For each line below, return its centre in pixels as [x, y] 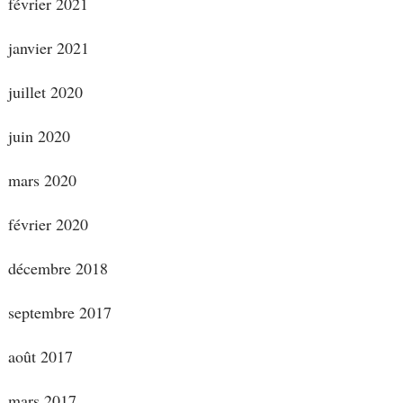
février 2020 [48, 224]
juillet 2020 [45, 91]
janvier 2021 [48, 47]
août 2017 [40, 356]
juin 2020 [39, 135]
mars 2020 [42, 179]
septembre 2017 [59, 312]
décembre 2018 [58, 268]
